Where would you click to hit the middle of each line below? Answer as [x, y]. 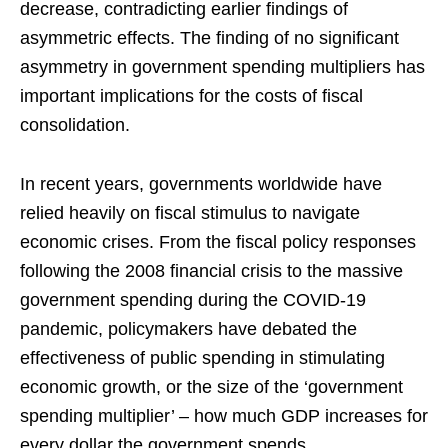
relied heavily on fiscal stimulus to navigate [190, 212]
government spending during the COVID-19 [193, 299]
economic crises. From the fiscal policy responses [218, 241]
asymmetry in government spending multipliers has [222, 66]
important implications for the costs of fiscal [191, 95]
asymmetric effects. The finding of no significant [209, 37]
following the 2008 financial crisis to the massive [211, 270]
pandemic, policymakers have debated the [188, 328]
